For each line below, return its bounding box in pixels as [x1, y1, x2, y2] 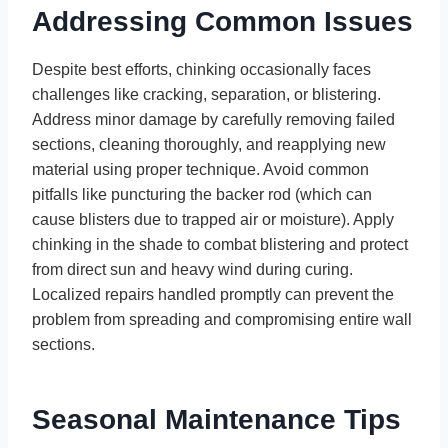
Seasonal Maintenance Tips [32, 403, 401, 435]
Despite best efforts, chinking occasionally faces [32, 60, 371, 78]
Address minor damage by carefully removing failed [32, 110, 395, 128]
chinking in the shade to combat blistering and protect [32, 235, 408, 253]
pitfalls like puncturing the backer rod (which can [32, 185, 372, 203]
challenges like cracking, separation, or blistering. [32, 85, 381, 103]
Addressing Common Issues [32, 5, 413, 37]
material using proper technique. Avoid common [32, 160, 369, 178]
